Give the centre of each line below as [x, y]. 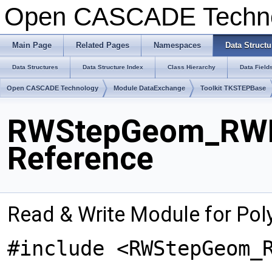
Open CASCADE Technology [53, 88]
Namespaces [177, 45]
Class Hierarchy [192, 67]
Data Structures [35, 67]
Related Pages [103, 45]
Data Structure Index [113, 67]
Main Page [32, 45]
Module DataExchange [149, 88]
